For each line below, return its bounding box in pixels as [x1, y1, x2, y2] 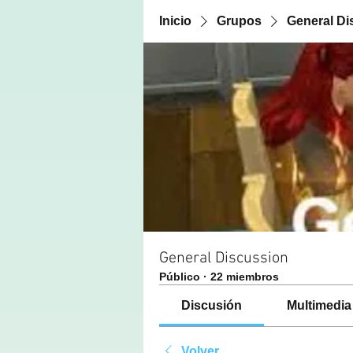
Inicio [159, 14, 191, 28]
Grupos [217, 14, 262, 28]
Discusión [181, 299, 243, 312]
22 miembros [210, 270, 279, 283]
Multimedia [286, 299, 351, 312]
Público [159, 270, 200, 283]
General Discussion [159, 249, 288, 268]
